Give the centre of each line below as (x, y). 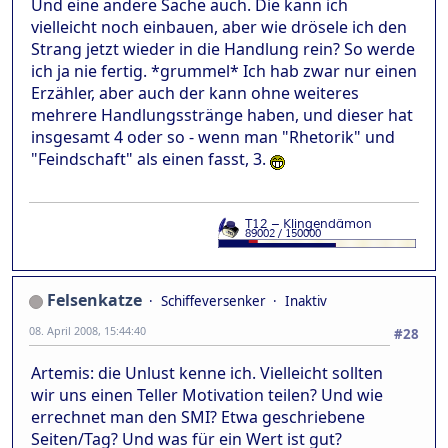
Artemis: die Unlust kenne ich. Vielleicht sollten (207, 373)
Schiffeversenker (213, 301)
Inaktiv (306, 301)
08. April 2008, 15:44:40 (87, 331)
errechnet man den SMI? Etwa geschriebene (198, 417)
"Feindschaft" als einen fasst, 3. (150, 159)
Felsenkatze (94, 300)
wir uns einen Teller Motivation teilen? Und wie (207, 395)
